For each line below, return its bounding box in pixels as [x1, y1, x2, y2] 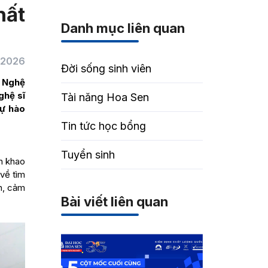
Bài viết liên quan [61, 194, 169, 209]
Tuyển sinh [61, 148, 115, 161]
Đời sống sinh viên [61, 62, 152, 75]
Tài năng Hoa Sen [61, 91, 150, 103]
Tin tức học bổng [61, 120, 147, 132]
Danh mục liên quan [61, 20, 185, 36]
